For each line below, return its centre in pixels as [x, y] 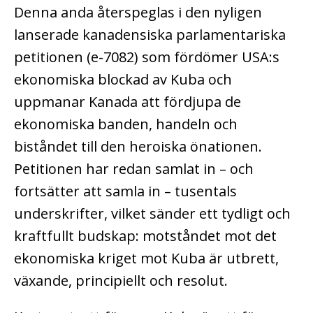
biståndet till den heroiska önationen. [138, 147]
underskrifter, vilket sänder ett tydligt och [152, 214]
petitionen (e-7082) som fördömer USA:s [147, 57]
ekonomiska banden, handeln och [126, 124]
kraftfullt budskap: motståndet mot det [145, 236]
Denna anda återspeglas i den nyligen [138, 13]
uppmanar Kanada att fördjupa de [128, 102]
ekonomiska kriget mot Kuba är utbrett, [146, 259]
